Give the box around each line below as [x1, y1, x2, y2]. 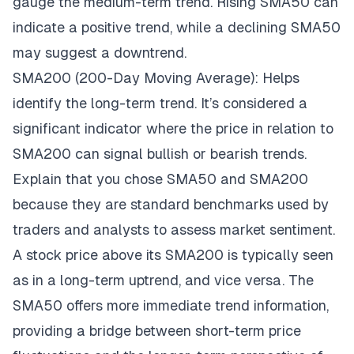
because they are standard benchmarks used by [13, 195, 329, 213]
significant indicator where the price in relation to [13, 119, 333, 137]
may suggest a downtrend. [13, 43, 186, 61]
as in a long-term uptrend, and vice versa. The [13, 271, 314, 288]
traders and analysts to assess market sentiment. [13, 220, 335, 238]
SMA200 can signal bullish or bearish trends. [13, 145, 307, 162]
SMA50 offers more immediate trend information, [13, 296, 329, 314]
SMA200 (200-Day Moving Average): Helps [13, 69, 299, 86]
